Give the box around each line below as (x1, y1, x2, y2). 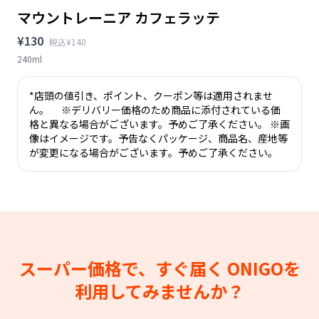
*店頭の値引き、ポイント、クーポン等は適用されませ (29, 88, 273, 103)
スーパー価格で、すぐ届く (19, 255, 227, 281)
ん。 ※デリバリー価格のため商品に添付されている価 (29, 102, 281, 117)
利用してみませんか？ (75, 278, 244, 303)
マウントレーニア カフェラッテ (17, 6, 220, 28)
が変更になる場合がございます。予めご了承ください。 (29, 145, 278, 159)
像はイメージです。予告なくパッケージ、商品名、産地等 (29, 130, 288, 145)
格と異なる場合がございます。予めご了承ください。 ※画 (29, 116, 290, 131)
